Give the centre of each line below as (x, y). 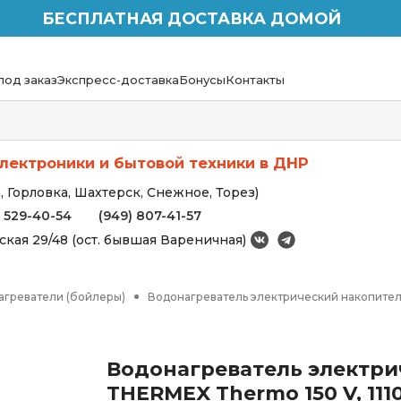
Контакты (255, 80)
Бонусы (202, 80)
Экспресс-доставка (118, 80)
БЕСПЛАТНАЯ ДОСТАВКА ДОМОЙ (192, 18)
